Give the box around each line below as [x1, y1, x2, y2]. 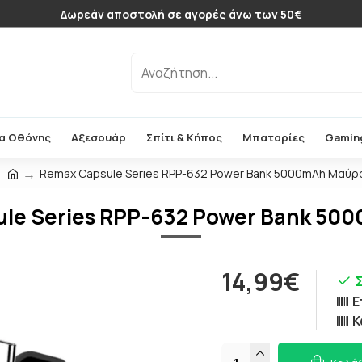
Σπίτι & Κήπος [146, 130, 222, 145]
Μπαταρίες [242, 130, 305, 145]
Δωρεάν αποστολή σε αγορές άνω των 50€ [60, 6, 302, 22]
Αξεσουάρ [71, 130, 126, 145]
